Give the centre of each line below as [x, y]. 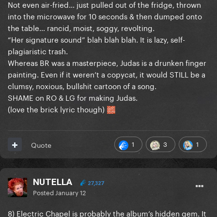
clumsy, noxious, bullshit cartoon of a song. [82, 85]
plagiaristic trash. [39, 50]
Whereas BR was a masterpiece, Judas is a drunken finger [107, 62]
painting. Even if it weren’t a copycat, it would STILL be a [107, 73]
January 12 [70, 192]
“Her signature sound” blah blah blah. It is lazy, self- [96, 39]
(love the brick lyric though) [57, 108]
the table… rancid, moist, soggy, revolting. [81, 27]
